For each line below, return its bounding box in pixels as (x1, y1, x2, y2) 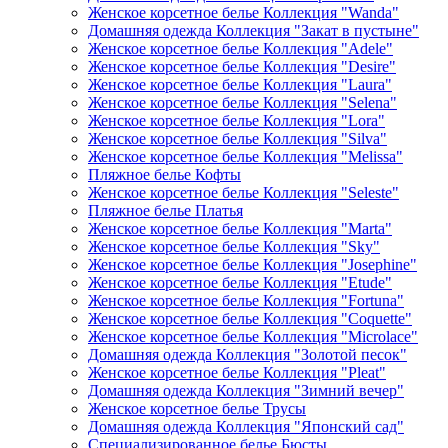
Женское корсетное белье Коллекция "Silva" (88, 130, 387, 147)
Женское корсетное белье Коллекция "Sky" (88, 238, 380, 255)
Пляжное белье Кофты (88, 166, 241, 183)
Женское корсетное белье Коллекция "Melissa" (88, 148, 403, 165)
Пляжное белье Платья (88, 202, 243, 219)
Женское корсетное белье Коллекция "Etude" (88, 274, 392, 291)
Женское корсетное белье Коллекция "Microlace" (88, 328, 418, 345)
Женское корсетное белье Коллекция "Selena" (88, 94, 397, 111)
